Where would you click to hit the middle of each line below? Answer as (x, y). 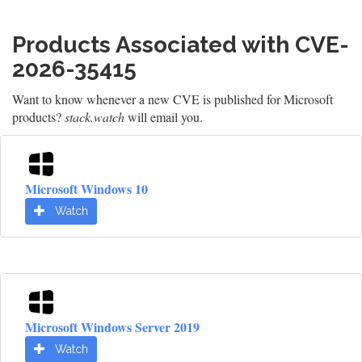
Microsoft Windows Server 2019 (112, 327)
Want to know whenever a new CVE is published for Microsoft (173, 99)
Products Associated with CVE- (181, 45)
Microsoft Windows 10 (86, 189)
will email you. (164, 117)
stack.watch (95, 117)
